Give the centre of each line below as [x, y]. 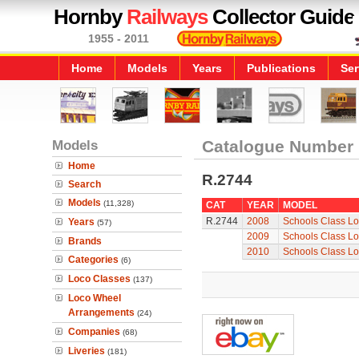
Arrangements [101, 313]
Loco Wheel [95, 298]
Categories [93, 260]
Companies [94, 332]
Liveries [87, 351]
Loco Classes [99, 279]
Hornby [90, 17]
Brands [85, 241]
